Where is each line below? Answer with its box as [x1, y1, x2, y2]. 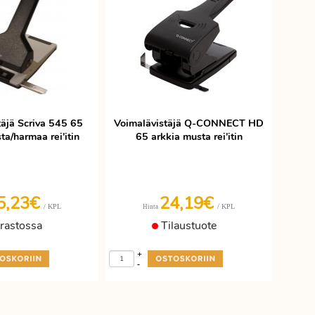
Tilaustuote [157, 218, 217, 233]
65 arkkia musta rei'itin [135, 130, 243, 143]
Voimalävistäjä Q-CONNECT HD [114, 117, 264, 130]
